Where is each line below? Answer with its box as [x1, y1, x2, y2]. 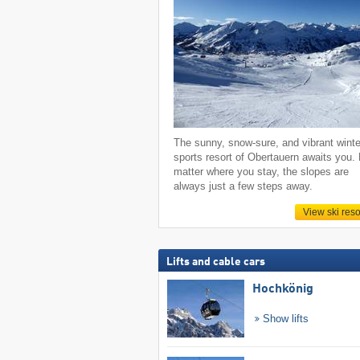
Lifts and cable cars [166, 256, 265, 268]
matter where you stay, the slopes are [174, 165, 350, 178]
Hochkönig [252, 282, 313, 296]
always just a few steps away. [174, 179, 313, 192]
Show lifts [260, 312, 309, 325]
